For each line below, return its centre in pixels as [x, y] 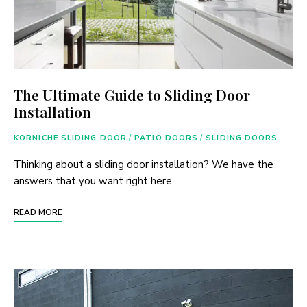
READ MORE [38, 213]
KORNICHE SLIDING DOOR [71, 138]
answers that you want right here [93, 181]
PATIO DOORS [167, 138]
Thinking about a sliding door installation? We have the [144, 165]
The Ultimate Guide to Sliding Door [132, 95]
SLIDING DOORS [242, 138]
